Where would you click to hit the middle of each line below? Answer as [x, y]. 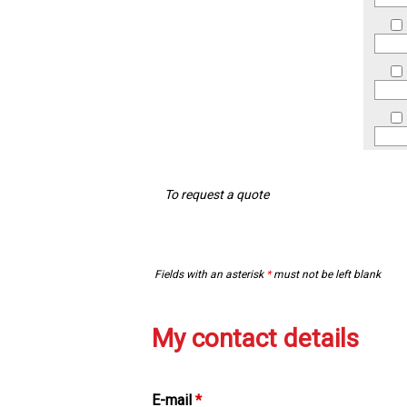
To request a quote [217, 195]
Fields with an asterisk [210, 275]
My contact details [255, 339]
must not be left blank [326, 275]
